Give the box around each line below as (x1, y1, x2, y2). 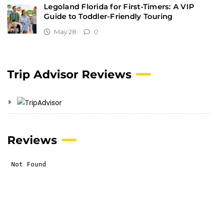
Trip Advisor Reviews (7, 67, 131, 81)
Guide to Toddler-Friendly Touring (44, 11, 173, 21)
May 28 (53, 27, 76, 36)
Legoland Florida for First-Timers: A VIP (44, 1, 194, 11)
